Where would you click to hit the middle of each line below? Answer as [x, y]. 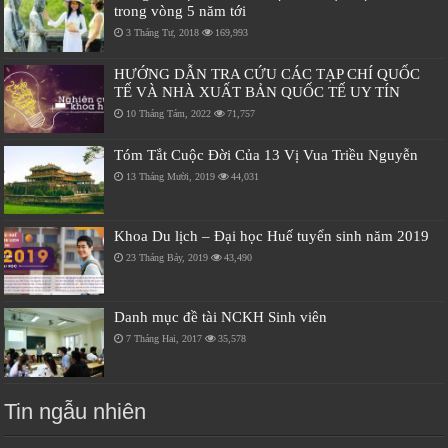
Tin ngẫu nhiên [75, 411]
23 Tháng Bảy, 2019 [167, 258]
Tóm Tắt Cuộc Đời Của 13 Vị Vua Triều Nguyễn [266, 154]
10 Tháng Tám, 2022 [169, 113]
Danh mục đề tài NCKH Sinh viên [221, 317]
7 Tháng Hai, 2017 [164, 339]
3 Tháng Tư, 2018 [163, 32]
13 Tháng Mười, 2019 [171, 176]
